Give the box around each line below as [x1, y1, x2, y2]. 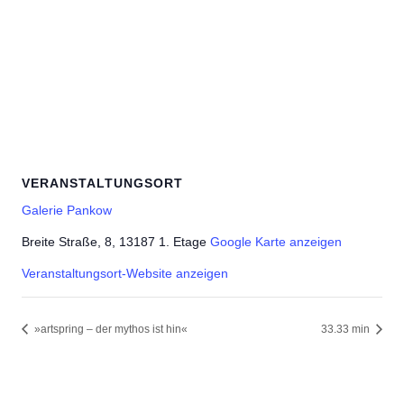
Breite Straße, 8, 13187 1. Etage [22, 234, 207, 249]
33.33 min [321, 322, 372, 335]
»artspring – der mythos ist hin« [32, 322, 188, 335]
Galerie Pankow [22, 202, 112, 217]
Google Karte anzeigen [210, 234, 342, 249]
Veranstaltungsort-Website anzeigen [22, 265, 228, 280]
